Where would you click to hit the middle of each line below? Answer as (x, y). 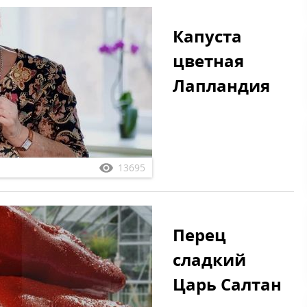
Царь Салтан (227, 284)
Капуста (207, 36)
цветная (208, 61)
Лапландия (221, 85)
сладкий (209, 259)
